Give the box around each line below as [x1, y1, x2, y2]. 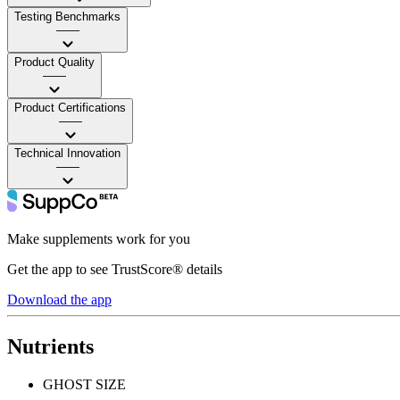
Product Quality [14, 54, 95, 69]
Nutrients [7, 334, 94, 358]
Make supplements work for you [7, 230, 190, 246]
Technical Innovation [14, 146, 121, 160]
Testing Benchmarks [14, 9, 121, 23]
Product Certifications [14, 100, 126, 114]
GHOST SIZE [43, 376, 126, 392]
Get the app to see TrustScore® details [7, 261, 222, 277]
